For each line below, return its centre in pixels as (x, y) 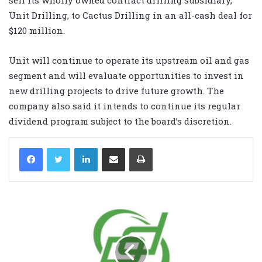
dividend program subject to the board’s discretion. (120, 121)
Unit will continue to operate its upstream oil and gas (129, 60)
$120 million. (37, 30)
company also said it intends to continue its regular (125, 106)
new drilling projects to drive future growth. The (116, 90)
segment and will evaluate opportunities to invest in (126, 75)
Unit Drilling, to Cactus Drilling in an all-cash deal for (130, 15)
